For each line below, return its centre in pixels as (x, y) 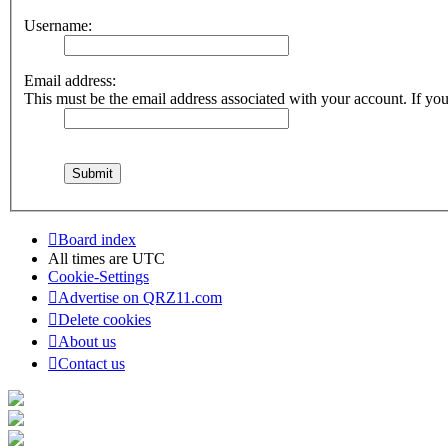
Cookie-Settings (98, 277)
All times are (90, 259)
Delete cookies (104, 320)
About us (87, 342)
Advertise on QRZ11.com (140, 298)
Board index (97, 240)
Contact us (91, 364)
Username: (58, 26)
